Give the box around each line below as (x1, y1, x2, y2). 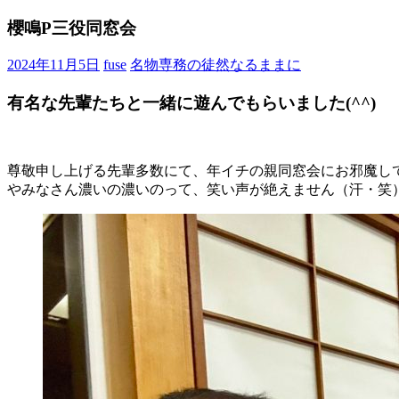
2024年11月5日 (7, 57, 100, 73)
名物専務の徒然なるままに (130, 57, 301, 73)
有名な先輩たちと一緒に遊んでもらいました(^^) (7, 94, 376, 113)
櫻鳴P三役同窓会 (7, 18, 136, 37)
